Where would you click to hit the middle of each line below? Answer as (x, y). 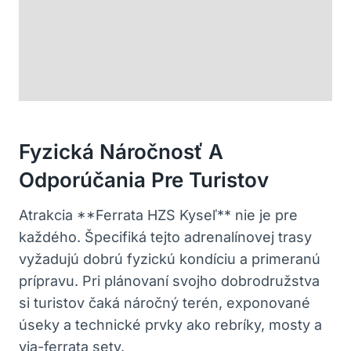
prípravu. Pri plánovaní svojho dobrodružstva (169, 280)
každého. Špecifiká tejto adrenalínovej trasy (165, 237)
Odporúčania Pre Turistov (144, 179)
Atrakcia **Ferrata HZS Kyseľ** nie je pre (158, 215)
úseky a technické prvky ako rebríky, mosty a (170, 324)
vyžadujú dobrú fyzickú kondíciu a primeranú (170, 259)
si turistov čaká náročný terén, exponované (165, 302)
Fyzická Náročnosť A (121, 151)
